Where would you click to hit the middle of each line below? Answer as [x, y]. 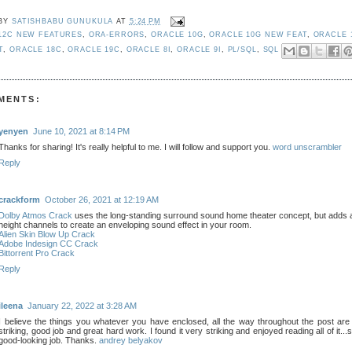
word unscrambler [308, 147]
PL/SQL [242, 50]
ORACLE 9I [199, 50]
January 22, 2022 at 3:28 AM [82, 306]
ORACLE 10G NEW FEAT [258, 35]
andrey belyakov [131, 341]
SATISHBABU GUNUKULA [62, 22]
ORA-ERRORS [117, 35]
